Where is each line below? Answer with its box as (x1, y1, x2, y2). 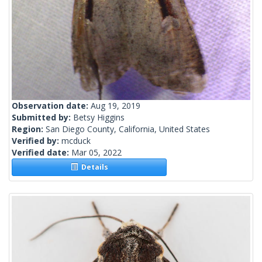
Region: (12, 123, 46, 135)
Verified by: (12, 135, 61, 147)
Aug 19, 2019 (91, 100, 140, 112)
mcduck (61, 135, 91, 147)
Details (77, 162, 108, 173)
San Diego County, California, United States (46, 123, 210, 135)
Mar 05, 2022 (71, 147, 122, 158)
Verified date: (12, 147, 71, 158)
